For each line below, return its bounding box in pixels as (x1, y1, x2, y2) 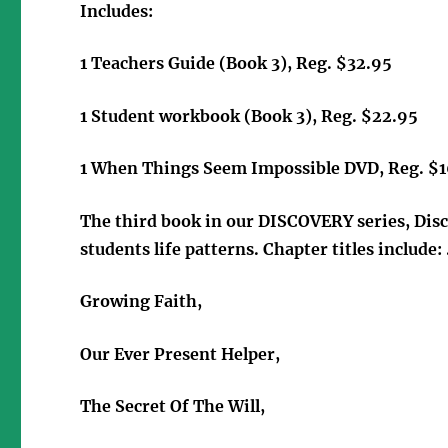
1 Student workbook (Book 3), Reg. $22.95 (80, 105, 419, 126)
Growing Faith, (80, 291, 203, 312)
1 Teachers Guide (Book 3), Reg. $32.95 (80, 53, 393, 74)
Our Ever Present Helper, (80, 343, 281, 364)
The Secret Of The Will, (80, 396, 266, 417)
